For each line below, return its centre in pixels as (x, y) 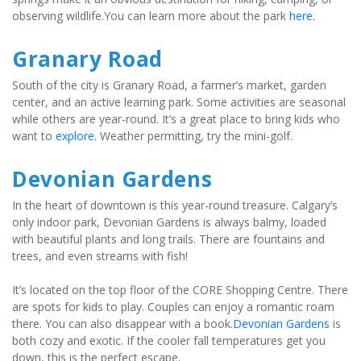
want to (34, 136)
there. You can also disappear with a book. (122, 324)
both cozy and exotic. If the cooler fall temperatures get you (169, 341)
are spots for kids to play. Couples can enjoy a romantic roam (173, 307)
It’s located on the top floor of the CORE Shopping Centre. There (180, 290)
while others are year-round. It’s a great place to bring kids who (176, 119)
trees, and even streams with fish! (100, 256)
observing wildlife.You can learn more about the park (151, 16)
